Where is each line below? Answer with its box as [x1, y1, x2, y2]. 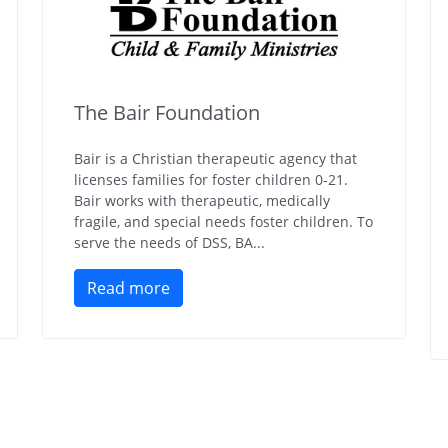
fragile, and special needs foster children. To [74, 212, 373, 231]
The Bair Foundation [74, 99, 260, 126]
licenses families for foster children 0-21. [74, 170, 348, 189]
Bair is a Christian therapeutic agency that [74, 149, 357, 168]
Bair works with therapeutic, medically [74, 191, 330, 210]
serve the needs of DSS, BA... [74, 233, 265, 252]
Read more [87, 277, 170, 299]
